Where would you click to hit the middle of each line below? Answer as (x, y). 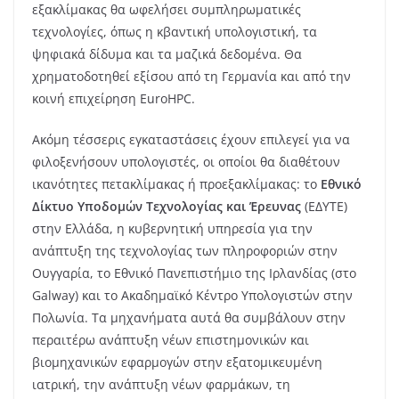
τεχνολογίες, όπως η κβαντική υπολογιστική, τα (175, 31)
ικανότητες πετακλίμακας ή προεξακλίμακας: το (176, 183)
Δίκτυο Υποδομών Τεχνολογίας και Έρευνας (167, 206)
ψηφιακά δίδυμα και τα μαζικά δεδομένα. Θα (167, 53)
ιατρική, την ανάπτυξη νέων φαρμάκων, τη (161, 384)
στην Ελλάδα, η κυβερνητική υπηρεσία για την (172, 228)
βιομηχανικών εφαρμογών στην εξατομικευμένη (177, 362)
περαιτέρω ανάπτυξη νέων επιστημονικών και (171, 339)
